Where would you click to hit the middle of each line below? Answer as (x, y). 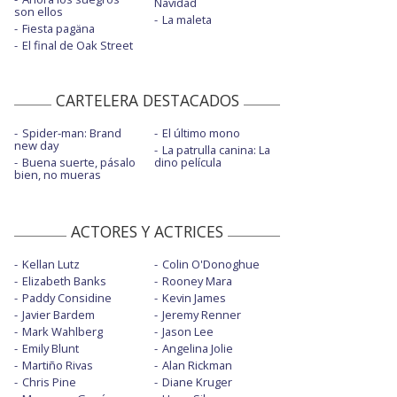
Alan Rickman (197, 366)
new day (36, 146)
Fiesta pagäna (58, 29)
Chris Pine (49, 382)
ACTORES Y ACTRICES (147, 232)
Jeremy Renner (201, 315)
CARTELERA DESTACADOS (147, 101)
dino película (187, 163)
